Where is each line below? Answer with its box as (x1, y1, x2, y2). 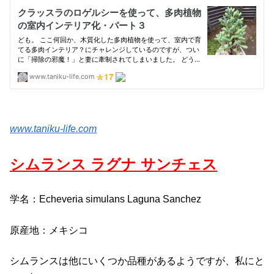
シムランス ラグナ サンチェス (10, 156, 217, 173)
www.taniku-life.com (10, 123, 97, 134)
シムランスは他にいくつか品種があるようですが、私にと (10, 256, 264, 267)
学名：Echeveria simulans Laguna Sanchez (10, 194, 201, 205)
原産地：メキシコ (10, 224, 88, 235)
